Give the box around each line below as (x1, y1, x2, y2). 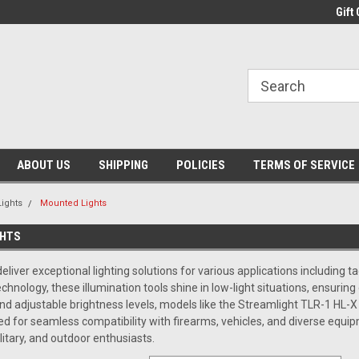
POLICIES (175, 158, 225, 172)
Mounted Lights (39, 198, 107, 208)
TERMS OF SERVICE (252, 158, 355, 172)
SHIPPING (98, 158, 148, 172)
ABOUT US (16, 158, 71, 172)
